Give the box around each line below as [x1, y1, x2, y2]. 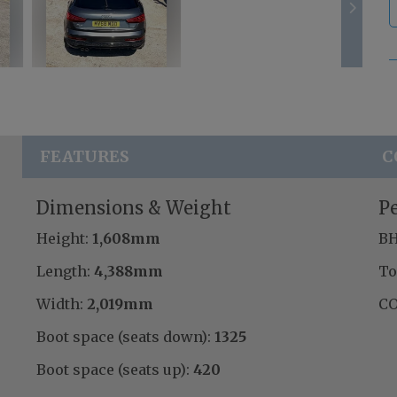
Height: [35, 230, 89, 248]
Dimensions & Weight [35, 197, 231, 220]
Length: [35, 262, 90, 281]
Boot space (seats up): [35, 361, 190, 379]
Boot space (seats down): [35, 328, 211, 346]
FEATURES [40, 146, 130, 167]
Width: [35, 295, 83, 314]
